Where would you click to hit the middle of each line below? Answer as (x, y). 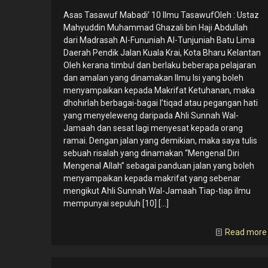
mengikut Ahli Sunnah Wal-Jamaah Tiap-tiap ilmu (157, 191)
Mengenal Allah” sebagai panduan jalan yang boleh (159, 166)
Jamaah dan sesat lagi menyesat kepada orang (153, 128)
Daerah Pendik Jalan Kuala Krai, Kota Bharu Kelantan (162, 53)
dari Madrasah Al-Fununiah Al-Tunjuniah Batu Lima (159, 40)
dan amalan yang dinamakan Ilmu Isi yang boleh (153, 78)
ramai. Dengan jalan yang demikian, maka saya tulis (160, 141)
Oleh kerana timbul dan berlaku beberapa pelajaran (159, 66)
